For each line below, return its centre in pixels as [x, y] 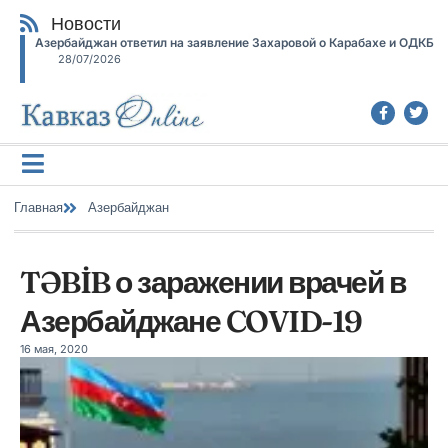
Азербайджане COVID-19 [191, 321]
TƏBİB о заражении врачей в [212, 282]
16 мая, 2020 [54, 348]
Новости [86, 23]
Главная [38, 207]
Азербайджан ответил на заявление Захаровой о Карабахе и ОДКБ [234, 42]
